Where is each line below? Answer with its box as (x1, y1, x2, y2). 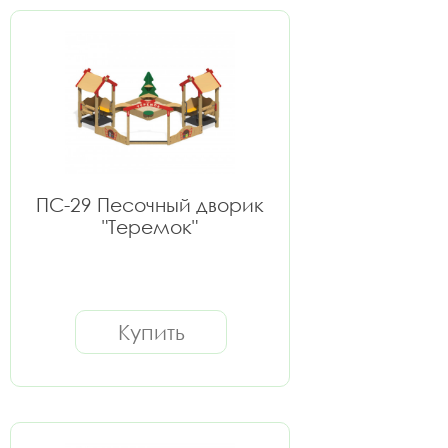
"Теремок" (102, 215, 198, 238)
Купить (117, 319, 185, 345)
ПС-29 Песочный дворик (36, 193, 264, 216)
